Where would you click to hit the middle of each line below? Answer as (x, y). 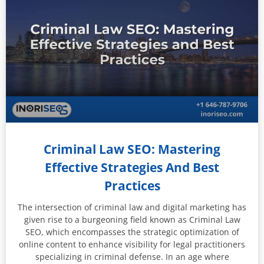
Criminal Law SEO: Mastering (132, 149)
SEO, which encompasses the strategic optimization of (132, 232)
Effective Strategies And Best (132, 167)
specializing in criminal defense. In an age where (132, 256)
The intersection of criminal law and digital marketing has (132, 207)
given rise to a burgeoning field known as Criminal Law (132, 219)
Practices (132, 185)
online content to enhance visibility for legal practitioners (132, 244)
